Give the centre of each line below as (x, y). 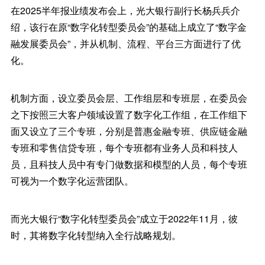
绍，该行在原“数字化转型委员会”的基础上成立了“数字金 (128, 27)
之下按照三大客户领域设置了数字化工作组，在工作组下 (129, 115)
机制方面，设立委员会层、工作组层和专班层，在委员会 (129, 98)
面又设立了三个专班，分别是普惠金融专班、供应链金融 (129, 131)
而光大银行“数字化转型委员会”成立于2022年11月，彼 (124, 219)
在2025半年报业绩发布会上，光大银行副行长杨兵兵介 (125, 11)
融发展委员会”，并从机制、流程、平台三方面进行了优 (125, 44)
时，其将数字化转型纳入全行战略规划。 (96, 235)
